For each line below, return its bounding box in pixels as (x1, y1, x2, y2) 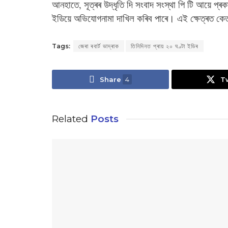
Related (52, 113, 88, 125)
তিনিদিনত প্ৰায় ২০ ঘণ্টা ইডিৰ (131, 42, 198, 50)
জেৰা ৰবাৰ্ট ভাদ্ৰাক (78, 42, 119, 50)
